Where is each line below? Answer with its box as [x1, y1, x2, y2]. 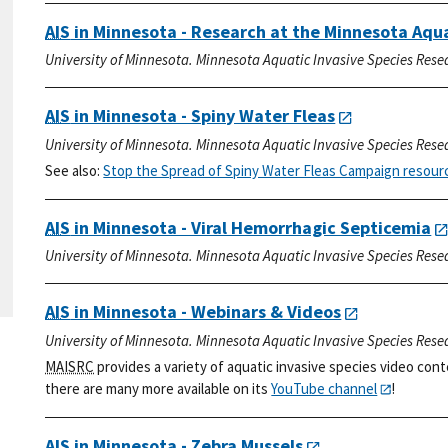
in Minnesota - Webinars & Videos [70, 300, 342, 324]
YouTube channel [271, 378, 378, 398]
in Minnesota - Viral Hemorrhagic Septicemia [70, 216, 432, 240]
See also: [45, 160, 104, 180]
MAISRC [45, 356, 95, 376]
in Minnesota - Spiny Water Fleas [70, 104, 336, 128]
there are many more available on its [45, 378, 272, 398]
